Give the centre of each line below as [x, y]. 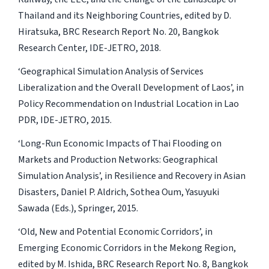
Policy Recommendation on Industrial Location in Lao [128, 104]
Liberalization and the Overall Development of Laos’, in [131, 87]
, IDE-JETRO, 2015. [74, 120]
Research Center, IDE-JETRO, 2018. [89, 48]
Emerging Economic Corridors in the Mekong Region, [127, 248]
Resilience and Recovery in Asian [180, 176]
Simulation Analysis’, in [66, 176]
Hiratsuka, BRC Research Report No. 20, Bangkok [118, 32]
